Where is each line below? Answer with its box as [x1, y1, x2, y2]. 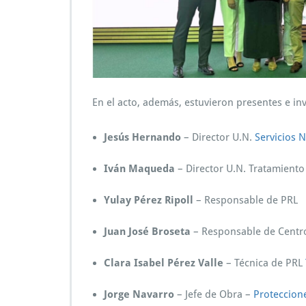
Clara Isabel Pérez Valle [104, 256, 223, 269]
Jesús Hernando [104, 130, 181, 143]
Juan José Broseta [104, 225, 191, 238]
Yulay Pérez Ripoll [104, 193, 193, 206]
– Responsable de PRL [193, 193, 298, 206]
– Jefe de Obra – [174, 288, 253, 301]
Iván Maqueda [104, 162, 175, 175]
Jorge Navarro [104, 288, 174, 301]
